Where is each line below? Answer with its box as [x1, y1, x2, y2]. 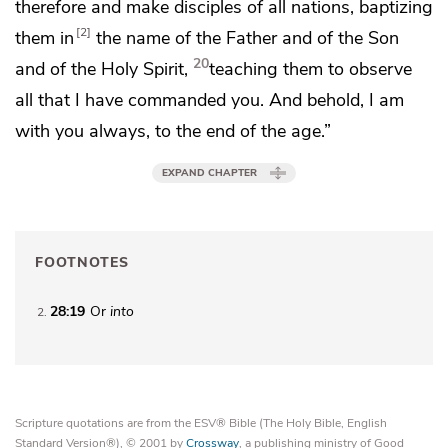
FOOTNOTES [35, 253, 129, 273]
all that [15, 87, 75, 112]
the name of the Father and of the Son [96, 25, 399, 50]
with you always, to [15, 118, 176, 143]
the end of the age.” [176, 118, 331, 143]
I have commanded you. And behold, [75, 87, 369, 112]
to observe [328, 56, 412, 81]
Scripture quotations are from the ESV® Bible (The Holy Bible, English [15, 414, 387, 431]
